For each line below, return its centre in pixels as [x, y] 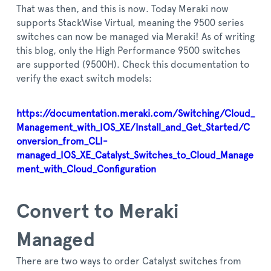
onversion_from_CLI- [62, 142]
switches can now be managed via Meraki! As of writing [135, 37]
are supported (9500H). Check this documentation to [133, 65]
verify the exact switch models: [84, 79]
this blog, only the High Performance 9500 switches [128, 51]
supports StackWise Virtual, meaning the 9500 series [130, 23]
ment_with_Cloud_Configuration [86, 169]
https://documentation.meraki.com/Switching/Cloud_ [135, 114]
